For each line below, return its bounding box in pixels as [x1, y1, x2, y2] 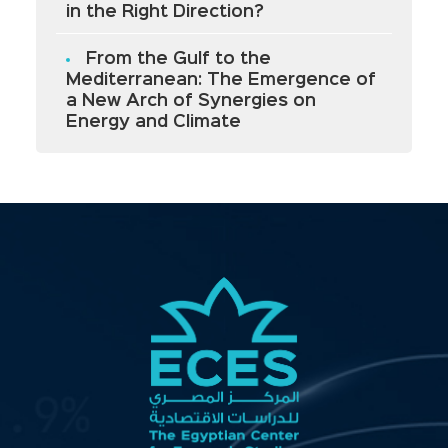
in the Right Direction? [65, 5, 264, 21]
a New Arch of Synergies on [65, 94, 316, 110]
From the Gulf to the [85, 52, 271, 68]
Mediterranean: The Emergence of [65, 73, 376, 89]
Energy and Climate [65, 115, 241, 131]
